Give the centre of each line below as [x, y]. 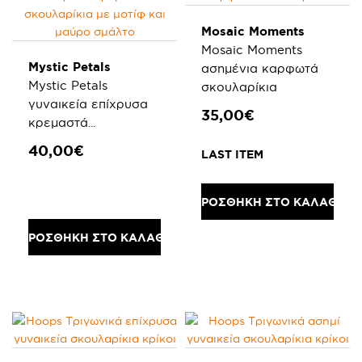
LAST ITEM [232, 154]
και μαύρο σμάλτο [83, 160]
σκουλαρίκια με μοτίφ [95, 141]
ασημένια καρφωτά [260, 68]
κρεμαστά [58, 122]
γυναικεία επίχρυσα [88, 104]
